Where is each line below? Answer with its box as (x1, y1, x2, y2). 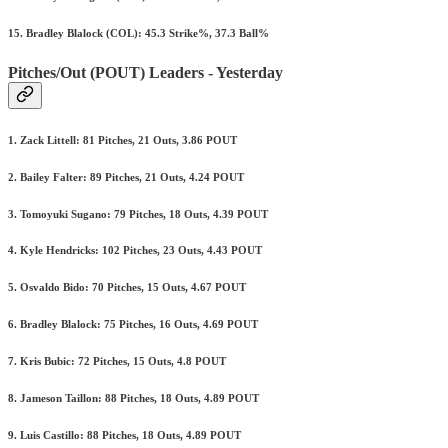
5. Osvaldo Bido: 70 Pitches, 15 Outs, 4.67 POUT (8, 281, 246, 294)
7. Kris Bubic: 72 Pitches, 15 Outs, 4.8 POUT (8, 355, 226, 368)
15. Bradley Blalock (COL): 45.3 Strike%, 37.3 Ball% (8, 26, 269, 39)
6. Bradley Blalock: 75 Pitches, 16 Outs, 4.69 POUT (8, 318, 258, 331)
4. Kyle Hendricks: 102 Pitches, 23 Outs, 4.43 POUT (8, 244, 262, 257)
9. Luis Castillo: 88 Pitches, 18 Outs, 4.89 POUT (8, 429, 241, 442)
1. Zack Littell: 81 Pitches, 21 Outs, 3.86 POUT (8, 133, 237, 146)
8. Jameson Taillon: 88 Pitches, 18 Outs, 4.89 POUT (8, 392, 259, 405)
